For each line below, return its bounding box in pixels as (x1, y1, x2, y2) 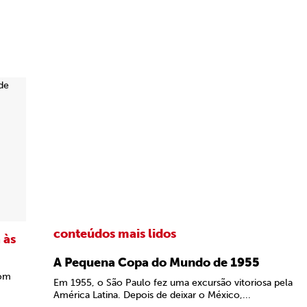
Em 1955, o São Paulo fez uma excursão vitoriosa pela (53, 277, 293, 288)
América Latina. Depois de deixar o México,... (53, 289, 251, 301)
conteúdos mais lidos (53, 226, 176, 241)
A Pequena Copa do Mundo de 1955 (53, 255, 260, 270)
